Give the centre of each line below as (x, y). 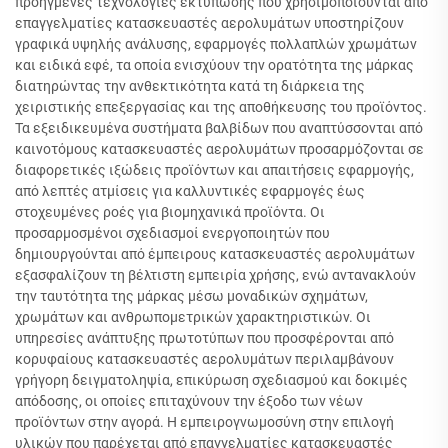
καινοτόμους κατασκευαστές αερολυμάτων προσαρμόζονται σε (219, 149)
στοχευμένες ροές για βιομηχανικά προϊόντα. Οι (170, 212)
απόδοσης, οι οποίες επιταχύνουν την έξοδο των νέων (189, 401)
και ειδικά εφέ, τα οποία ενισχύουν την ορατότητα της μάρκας (214, 65)
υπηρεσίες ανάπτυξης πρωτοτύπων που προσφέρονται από (204, 338)
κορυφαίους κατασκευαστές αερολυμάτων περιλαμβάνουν (204, 359)
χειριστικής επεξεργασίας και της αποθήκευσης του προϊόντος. (221, 107)
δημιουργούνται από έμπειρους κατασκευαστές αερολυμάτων (215, 254)
